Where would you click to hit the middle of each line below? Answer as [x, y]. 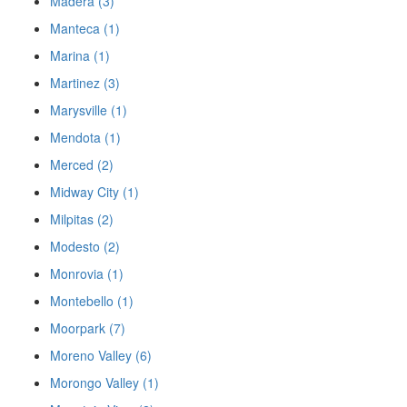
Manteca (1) [85, 28]
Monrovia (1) [87, 273]
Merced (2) [82, 164]
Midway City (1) [94, 192]
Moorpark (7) [88, 328]
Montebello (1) [92, 301]
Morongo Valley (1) [104, 382]
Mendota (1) [85, 137]
